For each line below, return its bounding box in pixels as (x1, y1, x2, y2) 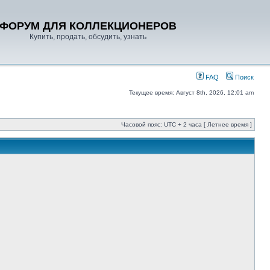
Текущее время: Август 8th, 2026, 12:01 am (129, 89, 254, 96)
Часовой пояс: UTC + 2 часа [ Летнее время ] (121, 121, 252, 128)
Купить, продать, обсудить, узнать (29, 33, 146, 41)
